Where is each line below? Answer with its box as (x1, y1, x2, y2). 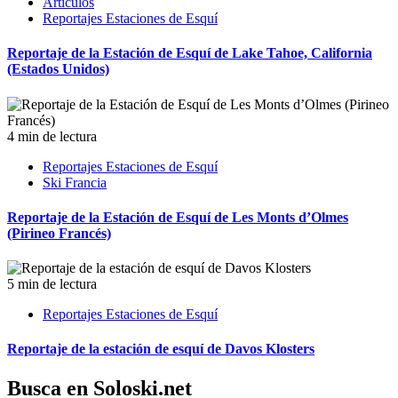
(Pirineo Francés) (7, 225, 111, 241)
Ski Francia (43, 174, 107, 190)
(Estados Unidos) (7, 61, 109, 77)
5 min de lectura (7, 276, 97, 292)
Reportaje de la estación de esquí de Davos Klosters (7, 341, 314, 357)
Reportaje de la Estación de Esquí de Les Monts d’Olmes (7, 209, 348, 225)
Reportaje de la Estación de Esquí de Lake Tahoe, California (7, 45, 372, 61)
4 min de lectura (7, 128, 97, 144)
